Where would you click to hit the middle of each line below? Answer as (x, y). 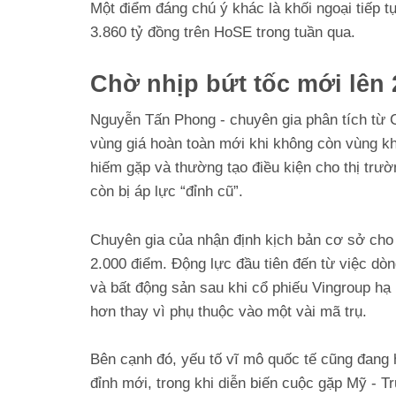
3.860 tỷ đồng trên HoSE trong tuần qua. (223, 33)
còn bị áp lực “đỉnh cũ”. (167, 192)
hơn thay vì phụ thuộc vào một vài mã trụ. (228, 311)
